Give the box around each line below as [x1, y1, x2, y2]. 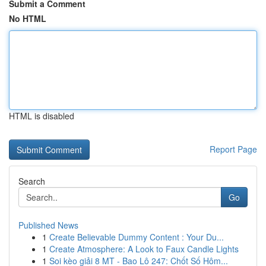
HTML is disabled [9, 110, 74, 122]
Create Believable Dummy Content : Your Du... [49, 231, 224, 243]
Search [18, 175, 45, 187]
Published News [18, 219, 78, 231]
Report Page [210, 143, 257, 155]
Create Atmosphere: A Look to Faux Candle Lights [49, 243, 239, 255]
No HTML [9, 12, 46, 24]
